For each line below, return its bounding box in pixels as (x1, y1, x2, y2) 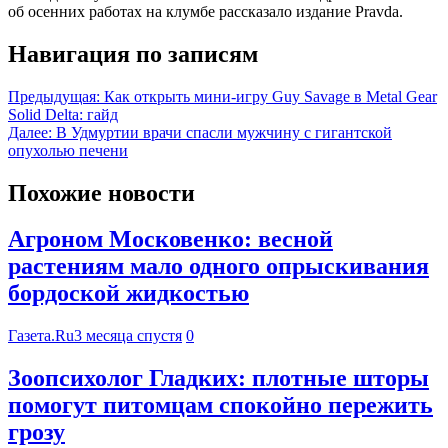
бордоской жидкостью (8, 280, 249, 307)
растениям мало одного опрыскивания (8, 253, 429, 280)
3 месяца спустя (74, 327, 182, 345)
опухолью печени (8, 141, 128, 159)
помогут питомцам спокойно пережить (8, 392, 433, 419)
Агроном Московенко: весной (8, 226, 333, 253)
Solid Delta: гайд (8, 105, 118, 123)
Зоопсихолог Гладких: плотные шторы (8, 365, 429, 392)
